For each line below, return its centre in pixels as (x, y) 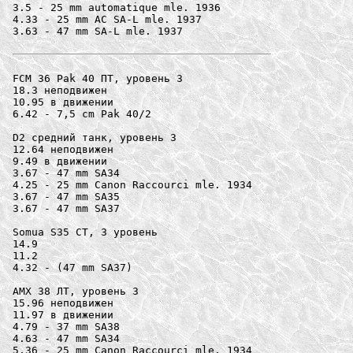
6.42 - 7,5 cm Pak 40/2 (82, 113)
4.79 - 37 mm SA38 (66, 326)
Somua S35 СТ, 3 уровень (85, 232)
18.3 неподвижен (60, 90)
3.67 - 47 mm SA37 (66, 208)
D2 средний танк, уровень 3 (95, 137)
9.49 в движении (60, 161)
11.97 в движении (63, 314)
